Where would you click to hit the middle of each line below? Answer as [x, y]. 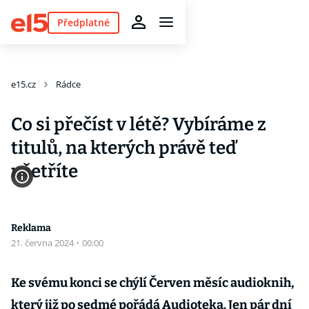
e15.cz [23, 84]
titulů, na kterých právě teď [124, 148]
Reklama [31, 228]
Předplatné [83, 22]
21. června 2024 [43, 243]
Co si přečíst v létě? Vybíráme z [139, 124]
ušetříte [44, 171]
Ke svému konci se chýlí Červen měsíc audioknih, [153, 283]
